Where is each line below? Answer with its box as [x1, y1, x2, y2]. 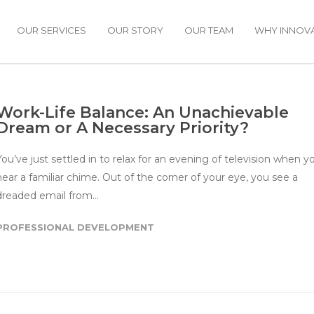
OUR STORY [107, 25, 163, 36]
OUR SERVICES [17, 25, 86, 36]
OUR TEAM [184, 25, 233, 36]
